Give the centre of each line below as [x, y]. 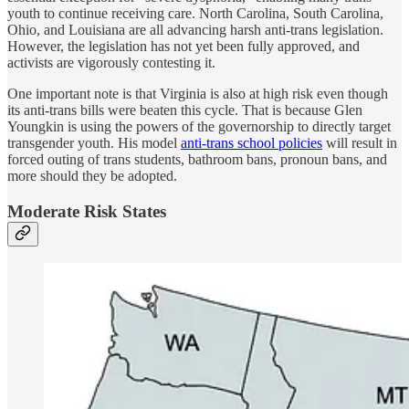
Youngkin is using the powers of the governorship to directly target [199, 126]
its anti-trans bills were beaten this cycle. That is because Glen [185, 110]
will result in [360, 142]
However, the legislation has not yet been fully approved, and [184, 46]
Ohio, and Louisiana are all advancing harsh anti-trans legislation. [195, 29]
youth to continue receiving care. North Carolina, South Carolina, [195, 13]
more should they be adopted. [92, 175]
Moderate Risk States [87, 211]
